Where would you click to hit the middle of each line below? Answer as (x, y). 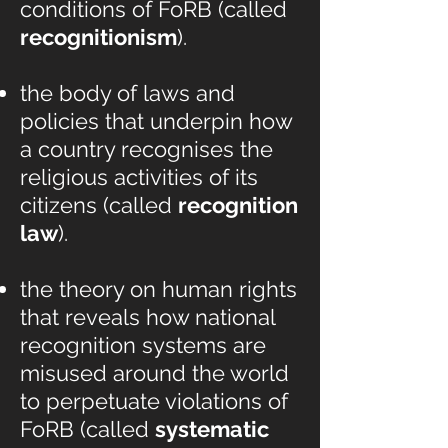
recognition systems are (143, 345)
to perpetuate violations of (154, 401)
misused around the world (154, 373)
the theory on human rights (158, 289)
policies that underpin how (156, 121)
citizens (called (99, 205)
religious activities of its (139, 177)
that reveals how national (147, 317)
